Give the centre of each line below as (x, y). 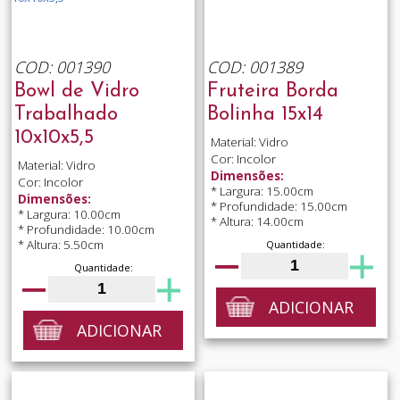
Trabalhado (66, 114)
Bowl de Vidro (76, 91)
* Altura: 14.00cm (257, 222)
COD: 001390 (62, 67)
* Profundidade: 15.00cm (279, 207)
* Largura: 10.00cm (69, 215)
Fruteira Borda (272, 91)
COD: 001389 (254, 67)
